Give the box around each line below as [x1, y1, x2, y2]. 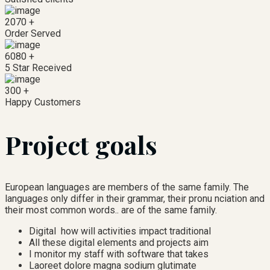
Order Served [5, 28, 61, 40]
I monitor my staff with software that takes [29, 248, 209, 260]
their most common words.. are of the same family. [5, 204, 217, 216]
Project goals [5, 128, 157, 162]
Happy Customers [5, 96, 81, 108]
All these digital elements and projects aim [29, 237, 209, 249]
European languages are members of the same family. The [5, 181, 249, 193]
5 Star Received [5, 62, 72, 74]
